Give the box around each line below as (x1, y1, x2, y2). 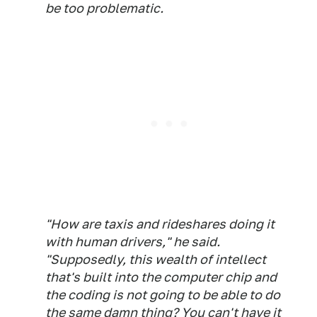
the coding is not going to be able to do (45, 287, 280, 303)
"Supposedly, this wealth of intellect (45, 252, 266, 267)
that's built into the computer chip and (45, 270, 277, 285)
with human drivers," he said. (45, 234, 220, 250)
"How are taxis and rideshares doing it (45, 217, 275, 232)
